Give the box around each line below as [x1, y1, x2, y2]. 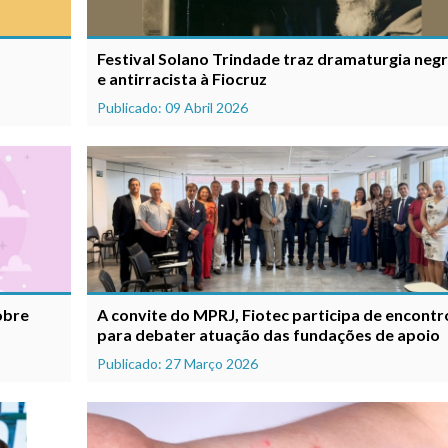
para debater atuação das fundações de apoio [97, 324, 441, 344]
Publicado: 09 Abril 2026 [97, 99, 249, 117]
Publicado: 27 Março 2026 [97, 354, 259, 372]
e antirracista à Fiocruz [97, 69, 268, 89]
